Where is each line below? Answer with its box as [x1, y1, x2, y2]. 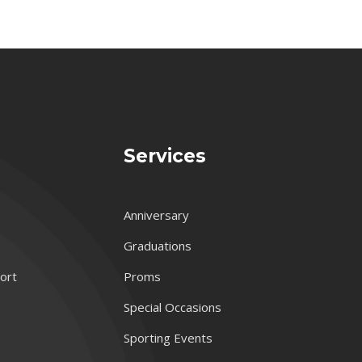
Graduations [123, 237, 192, 254]
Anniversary [123, 206, 189, 223]
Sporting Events [123, 329, 213, 346]
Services [123, 144, 206, 167]
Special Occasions [123, 298, 221, 315]
